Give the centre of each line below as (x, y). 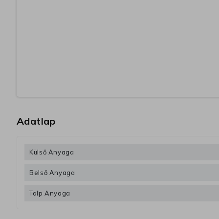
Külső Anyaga (52, 152)
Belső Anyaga (52, 173)
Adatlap (36, 121)
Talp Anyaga (50, 193)
